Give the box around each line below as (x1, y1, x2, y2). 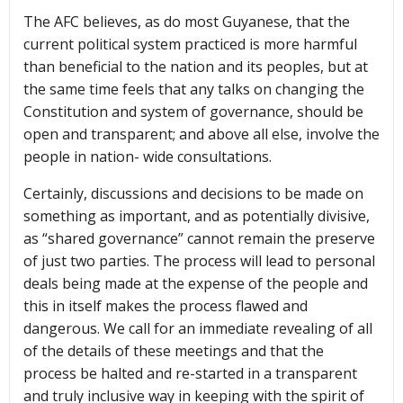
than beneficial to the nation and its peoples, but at (23, 57, 368, 77)
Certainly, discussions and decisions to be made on (23, 184, 363, 204)
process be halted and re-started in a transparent (23, 363, 357, 384)
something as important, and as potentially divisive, (23, 206, 370, 227)
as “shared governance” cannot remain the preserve (23, 228, 375, 249)
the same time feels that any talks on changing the (23, 79, 364, 100)
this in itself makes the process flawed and (23, 296, 308, 317)
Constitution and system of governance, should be (23, 102, 363, 122)
